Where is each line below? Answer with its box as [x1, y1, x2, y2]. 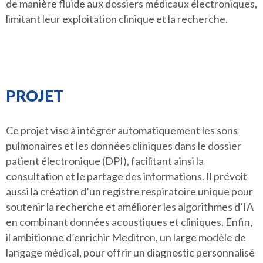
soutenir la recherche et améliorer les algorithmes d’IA [6, 200, 254, 213]
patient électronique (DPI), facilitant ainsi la [6, 154, 204, 167]
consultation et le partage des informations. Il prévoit [6, 170, 247, 183]
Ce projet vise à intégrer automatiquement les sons [6, 124, 238, 137]
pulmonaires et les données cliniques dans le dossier [6, 139, 241, 152]
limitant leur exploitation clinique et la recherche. [6, 12, 228, 25]
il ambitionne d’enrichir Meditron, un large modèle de [6, 231, 246, 244]
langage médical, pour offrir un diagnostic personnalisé [6, 246, 255, 259]
